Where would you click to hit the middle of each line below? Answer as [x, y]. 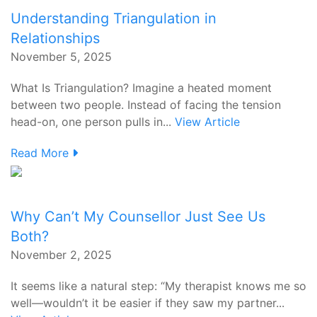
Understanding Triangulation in [114, 18]
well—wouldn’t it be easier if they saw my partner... [148, 303]
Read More [41, 153]
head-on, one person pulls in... [93, 122]
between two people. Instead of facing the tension [146, 105]
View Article [207, 122]
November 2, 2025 [61, 255]
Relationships [55, 38]
